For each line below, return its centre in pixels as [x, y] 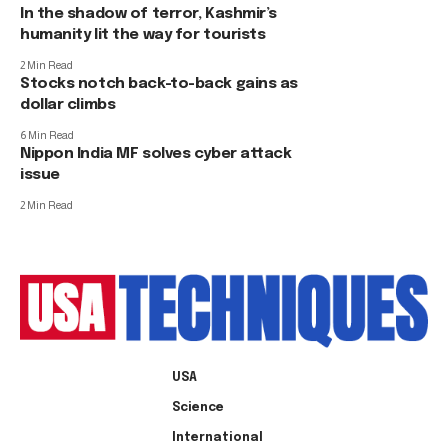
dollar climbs [68, 105]
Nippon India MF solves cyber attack [156, 154]
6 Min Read [47, 135]
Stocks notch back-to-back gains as [159, 84]
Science [197, 407]
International [217, 437]
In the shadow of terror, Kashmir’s [149, 14]
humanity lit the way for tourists [145, 35]
